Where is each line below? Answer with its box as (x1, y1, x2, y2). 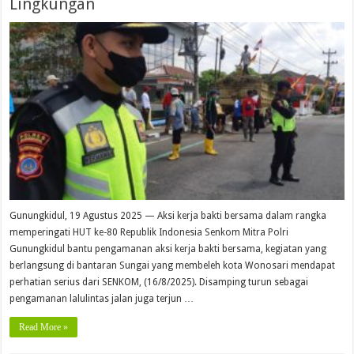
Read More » (19, 322, 69, 333)
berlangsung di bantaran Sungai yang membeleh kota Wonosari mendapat (9, 260, 336, 272)
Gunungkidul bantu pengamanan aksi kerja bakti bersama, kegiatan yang (9, 243, 327, 255)
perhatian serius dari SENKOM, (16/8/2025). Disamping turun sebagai (9, 277, 309, 288)
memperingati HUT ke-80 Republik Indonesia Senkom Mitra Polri (9, 227, 289, 239)
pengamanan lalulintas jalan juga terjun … (9, 293, 194, 305)
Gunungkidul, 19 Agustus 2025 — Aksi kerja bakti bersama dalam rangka (9, 210, 327, 222)
